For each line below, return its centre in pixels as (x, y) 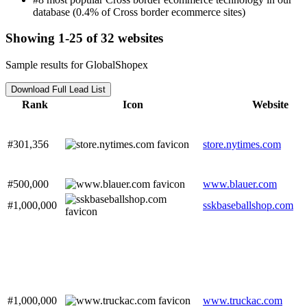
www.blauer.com (240, 184)
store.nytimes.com (242, 145)
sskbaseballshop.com (248, 206)
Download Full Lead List (58, 90)
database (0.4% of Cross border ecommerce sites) (139, 12)
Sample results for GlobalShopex (77, 65)
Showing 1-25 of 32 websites (84, 38)
